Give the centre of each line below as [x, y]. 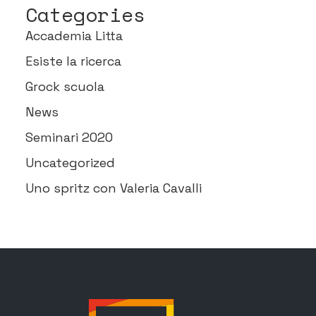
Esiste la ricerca [73, 61]
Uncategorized [70, 163]
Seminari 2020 [69, 137]
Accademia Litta [74, 36]
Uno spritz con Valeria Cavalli [114, 188]
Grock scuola [65, 86]
